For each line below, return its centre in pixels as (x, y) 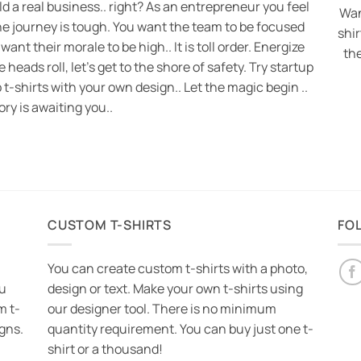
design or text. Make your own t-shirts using (175, 289)
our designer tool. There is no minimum (162, 309)
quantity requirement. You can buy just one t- (180, 329)
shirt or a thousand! (105, 349)
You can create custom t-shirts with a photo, (178, 269)
